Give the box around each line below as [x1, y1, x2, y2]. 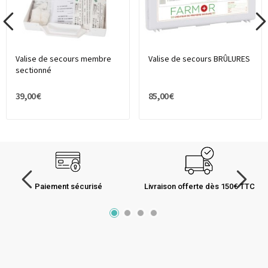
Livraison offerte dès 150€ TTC [144, 182, 255, 191]
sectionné [16, 65, 51, 77]
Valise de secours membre [16, 53, 111, 66]
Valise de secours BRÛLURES [148, 53, 250, 66]
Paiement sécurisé [35, 182, 102, 191]
